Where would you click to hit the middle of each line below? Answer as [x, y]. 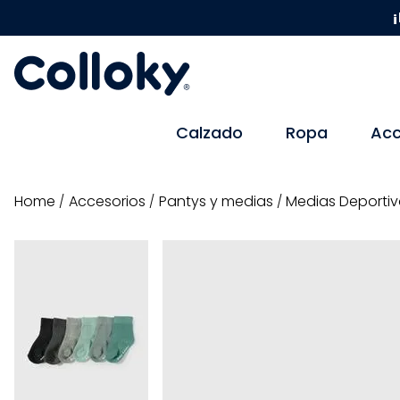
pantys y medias [220, 201]
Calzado [209, 132]
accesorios [111, 201]
